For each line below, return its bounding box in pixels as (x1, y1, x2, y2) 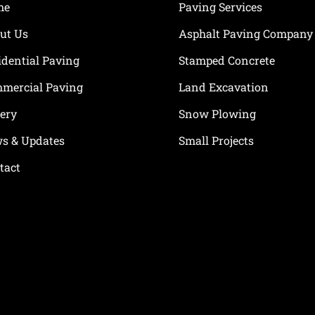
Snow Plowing (178, 106, 256, 122)
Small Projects (178, 133, 254, 148)
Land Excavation (178, 79, 269, 95)
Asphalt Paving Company (178, 26, 313, 41)
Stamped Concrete (178, 53, 275, 68)
